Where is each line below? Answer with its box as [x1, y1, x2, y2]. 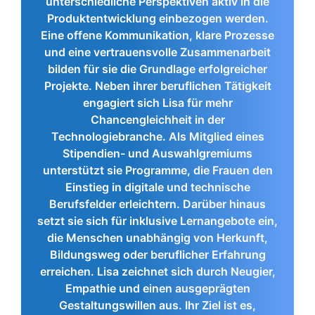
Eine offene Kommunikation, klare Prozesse [41, 27, 274, 42]
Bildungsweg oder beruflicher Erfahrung [49, 247, 266, 262]
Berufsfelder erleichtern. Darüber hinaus [49, 196, 266, 211]
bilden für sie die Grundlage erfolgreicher [48, 61, 267, 76]
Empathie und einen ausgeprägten [65, 281, 250, 295]
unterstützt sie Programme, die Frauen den [42, 162, 273, 177]
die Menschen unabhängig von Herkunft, [47, 230, 268, 245]
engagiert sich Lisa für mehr [82, 95, 233, 110]
